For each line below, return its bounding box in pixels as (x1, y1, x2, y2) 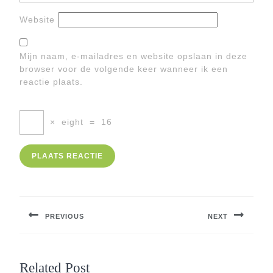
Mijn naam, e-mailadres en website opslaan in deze (19, 51, 247, 61)
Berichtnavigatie (19, 177, 121, 194)
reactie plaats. (19, 77, 83, 87)
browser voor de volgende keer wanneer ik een (19, 64, 228, 74)
